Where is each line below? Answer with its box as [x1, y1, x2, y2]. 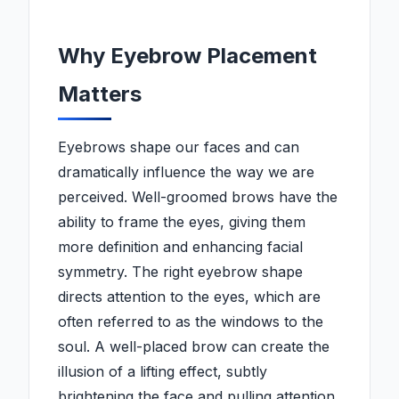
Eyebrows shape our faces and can [58, 138, 299, 157]
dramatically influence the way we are [58, 163, 314, 182]
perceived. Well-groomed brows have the [58, 188, 338, 207]
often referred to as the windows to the [58, 313, 323, 331]
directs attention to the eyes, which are [58, 288, 321, 306]
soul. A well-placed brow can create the [58, 338, 330, 356]
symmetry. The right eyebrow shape [58, 263, 303, 281]
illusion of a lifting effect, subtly [58, 362, 267, 381]
